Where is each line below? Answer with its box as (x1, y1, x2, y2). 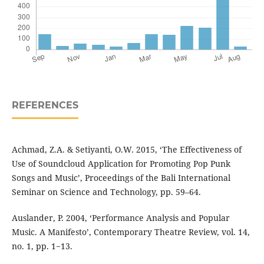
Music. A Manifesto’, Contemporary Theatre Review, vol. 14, (11, 226, 250, 238)
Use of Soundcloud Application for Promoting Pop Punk (11, 158, 230, 170)
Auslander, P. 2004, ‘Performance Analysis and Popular (11, 212, 230, 224)
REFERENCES (11, 100, 78, 111)
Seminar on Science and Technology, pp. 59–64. (11, 186, 201, 198)
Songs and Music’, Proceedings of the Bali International (11, 172, 230, 184)
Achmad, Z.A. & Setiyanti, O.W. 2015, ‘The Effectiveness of (11, 144, 242, 156)
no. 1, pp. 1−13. (11, 240, 72, 252)
